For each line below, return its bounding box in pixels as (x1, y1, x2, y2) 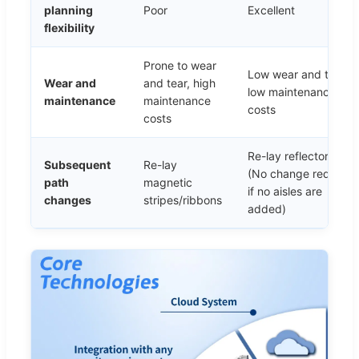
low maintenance (248, 84, 336, 99)
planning (44, 2, 93, 17)
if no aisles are (248, 184, 322, 198)
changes (44, 192, 91, 207)
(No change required (248, 166, 357, 180)
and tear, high (143, 75, 216, 90)
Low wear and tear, (248, 67, 348, 81)
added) (248, 201, 286, 216)
